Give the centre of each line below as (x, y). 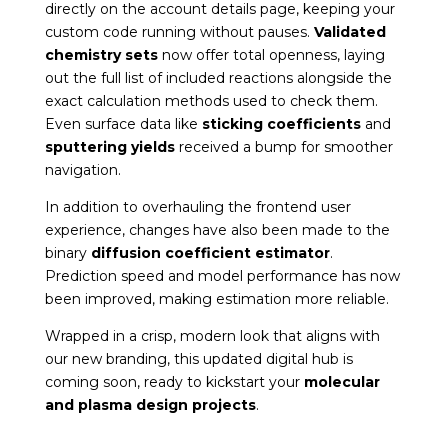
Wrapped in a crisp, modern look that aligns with (212, 335)
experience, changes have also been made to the (217, 229)
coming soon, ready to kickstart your (174, 381)
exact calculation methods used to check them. (211, 100)
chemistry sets (101, 54)
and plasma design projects (150, 404)
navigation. (82, 169)
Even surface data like (123, 123)
